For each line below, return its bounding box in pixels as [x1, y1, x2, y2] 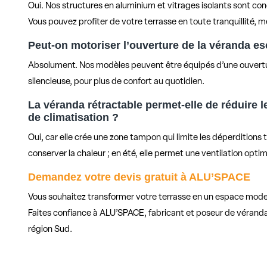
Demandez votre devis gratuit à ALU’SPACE [28, 171, 251, 184]
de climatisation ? [28, 111, 119, 124]
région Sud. [28, 225, 73, 235]
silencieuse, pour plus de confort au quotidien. [28, 77, 205, 87]
